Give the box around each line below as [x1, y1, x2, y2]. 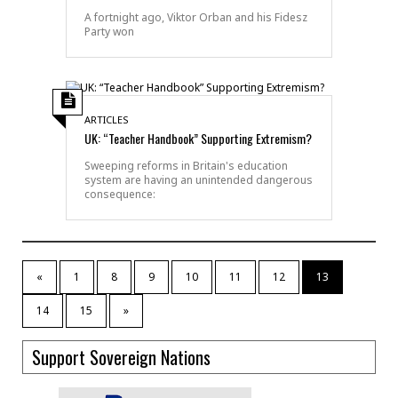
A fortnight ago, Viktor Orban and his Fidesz [84, 9, 307, 25]
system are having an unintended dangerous [84, 171, 313, 187]
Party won [84, 23, 134, 39]
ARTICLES [84, 112, 129, 126]
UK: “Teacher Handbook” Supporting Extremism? [84, 128, 312, 147]
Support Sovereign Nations [32, 343, 211, 370]
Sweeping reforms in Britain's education [84, 157, 288, 173]
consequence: [84, 186, 155, 202]
